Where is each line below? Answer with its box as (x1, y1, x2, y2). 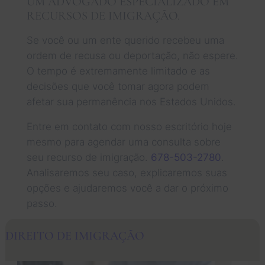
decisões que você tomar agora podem (26, 80, 209, 92)
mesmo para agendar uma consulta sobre (26, 135, 221, 148)
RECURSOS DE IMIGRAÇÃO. (26, 8, 180, 23)
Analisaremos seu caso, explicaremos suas (26, 166, 227, 179)
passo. (26, 197, 57, 209)
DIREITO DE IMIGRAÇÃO (5, 228, 144, 244)
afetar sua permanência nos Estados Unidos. (26, 95, 236, 108)
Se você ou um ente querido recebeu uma (26, 34, 224, 46)
